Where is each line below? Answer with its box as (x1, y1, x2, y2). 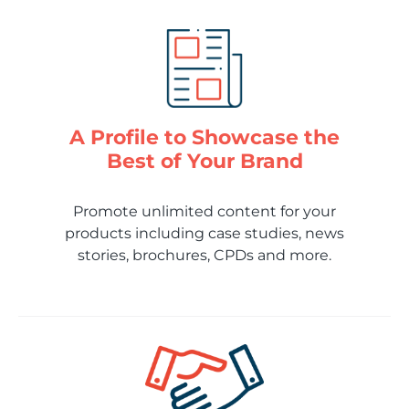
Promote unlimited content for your (73, 203, 336, 221)
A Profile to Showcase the (69, 125, 340, 151)
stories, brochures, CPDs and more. (78, 246, 331, 265)
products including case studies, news (65, 225, 344, 243)
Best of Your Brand (106, 149, 303, 174)
